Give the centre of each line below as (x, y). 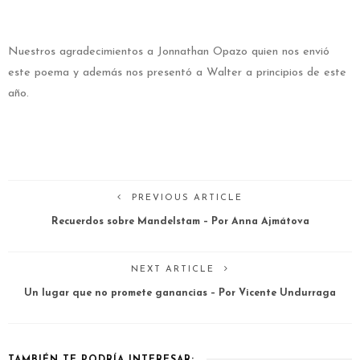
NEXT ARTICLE (173, 270)
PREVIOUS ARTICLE (187, 198)
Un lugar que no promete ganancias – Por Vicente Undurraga (180, 294)
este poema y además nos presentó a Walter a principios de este (177, 73)
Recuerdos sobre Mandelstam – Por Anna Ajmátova (180, 222)
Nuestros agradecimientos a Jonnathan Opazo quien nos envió (169, 52)
